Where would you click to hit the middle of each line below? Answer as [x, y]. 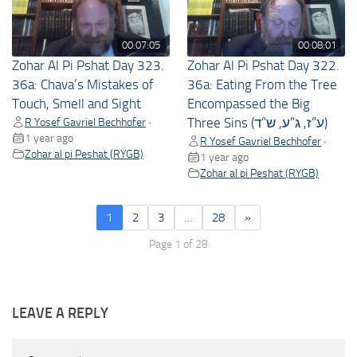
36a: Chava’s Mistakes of [83, 85]
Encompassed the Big [249, 104]
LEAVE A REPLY [60, 314]
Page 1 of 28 [178, 244]
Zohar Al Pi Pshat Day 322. [264, 66]
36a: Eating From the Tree [263, 85]
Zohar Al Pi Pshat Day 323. [88, 66]
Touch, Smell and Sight [76, 104]
